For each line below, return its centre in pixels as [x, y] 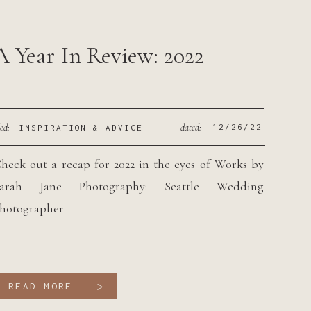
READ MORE [41, 286]
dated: [191, 127]
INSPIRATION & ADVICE [81, 127]
